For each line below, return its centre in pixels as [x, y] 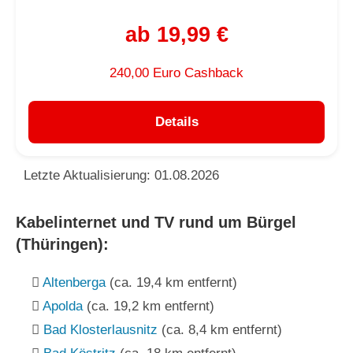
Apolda [63, 306]
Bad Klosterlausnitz [100, 329]
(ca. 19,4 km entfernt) [171, 282]
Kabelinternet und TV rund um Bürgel [156, 222]
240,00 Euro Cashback [176, 72]
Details [176, 121]
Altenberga [74, 282]
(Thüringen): [62, 244]
